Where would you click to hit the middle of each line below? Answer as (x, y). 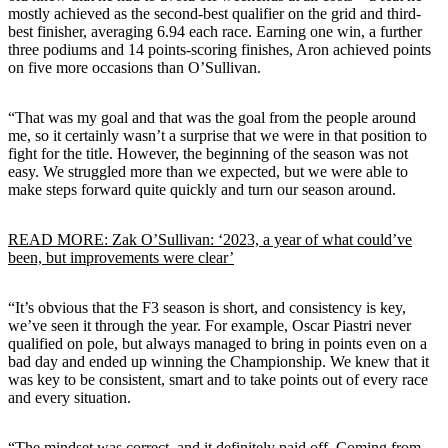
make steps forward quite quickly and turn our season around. (202, 189)
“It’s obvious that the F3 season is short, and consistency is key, (207, 307)
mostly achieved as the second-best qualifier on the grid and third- (214, 13)
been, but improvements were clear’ (121, 257)
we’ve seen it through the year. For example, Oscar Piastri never (209, 325)
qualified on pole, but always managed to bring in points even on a (217, 343)
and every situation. (69, 397)
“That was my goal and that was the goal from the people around (212, 117)
